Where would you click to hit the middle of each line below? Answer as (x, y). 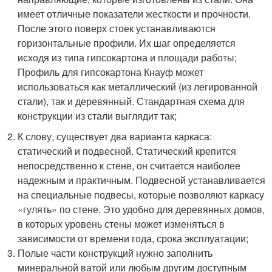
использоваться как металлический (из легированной (138, 86)
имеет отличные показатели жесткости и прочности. (134, 13)
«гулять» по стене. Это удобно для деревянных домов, (141, 209)
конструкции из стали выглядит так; (97, 115)
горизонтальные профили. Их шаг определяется (127, 42)
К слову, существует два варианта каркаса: (115, 136)
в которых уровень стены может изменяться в (121, 223)
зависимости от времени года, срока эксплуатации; (133, 238)
